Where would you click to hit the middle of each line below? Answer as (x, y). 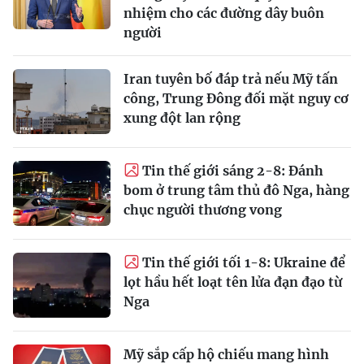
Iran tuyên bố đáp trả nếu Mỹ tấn (231, 78)
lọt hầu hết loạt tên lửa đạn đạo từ (233, 282)
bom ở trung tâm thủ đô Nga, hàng (236, 190)
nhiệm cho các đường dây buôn (224, 13)
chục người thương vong (203, 209)
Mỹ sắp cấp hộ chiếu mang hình (226, 354)
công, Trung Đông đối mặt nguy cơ (236, 98)
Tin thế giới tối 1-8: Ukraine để (244, 262)
